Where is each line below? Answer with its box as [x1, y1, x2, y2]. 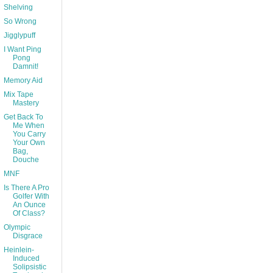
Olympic [3, 223, 30, 232]
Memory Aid [3, 76, 43, 85]
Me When [12, 121, 44, 130]
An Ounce [12, 200, 46, 210]
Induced [12, 254, 40, 263]
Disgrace [12, 232, 43, 241]
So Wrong [3, 17, 37, 26]
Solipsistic [12, 263, 46, 272]
